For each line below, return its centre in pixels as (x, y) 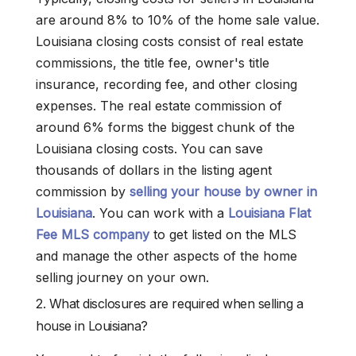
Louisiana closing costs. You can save (149, 149)
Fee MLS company (93, 235)
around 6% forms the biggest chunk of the (165, 128)
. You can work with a (160, 213)
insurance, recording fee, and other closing (166, 85)
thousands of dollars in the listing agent (154, 170)
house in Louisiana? (92, 326)
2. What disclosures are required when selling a (170, 304)
